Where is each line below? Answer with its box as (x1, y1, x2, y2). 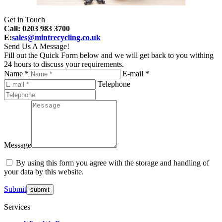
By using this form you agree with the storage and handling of (16, 158, 209, 167)
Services (4, 202, 30, 211)
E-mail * (122, 69, 149, 78)
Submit (4, 184, 26, 193)
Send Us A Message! (4, 42, 69, 51)
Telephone (98, 79, 130, 88)
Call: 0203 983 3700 (4, 24, 70, 33)
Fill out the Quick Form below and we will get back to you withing (4, 51, 214, 59)
